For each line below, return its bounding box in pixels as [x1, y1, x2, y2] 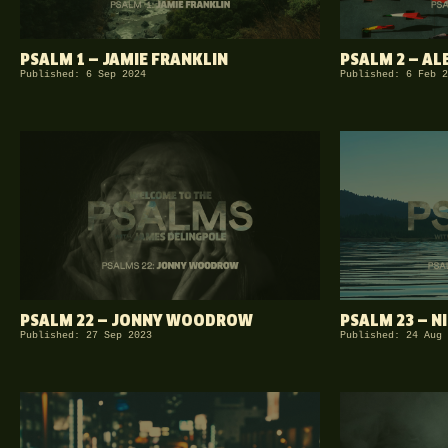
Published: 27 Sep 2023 [20, 329, 152, 341]
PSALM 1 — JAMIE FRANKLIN [20, 52, 228, 68]
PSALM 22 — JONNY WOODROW [20, 313, 253, 329]
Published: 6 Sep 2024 [20, 68, 146, 80]
